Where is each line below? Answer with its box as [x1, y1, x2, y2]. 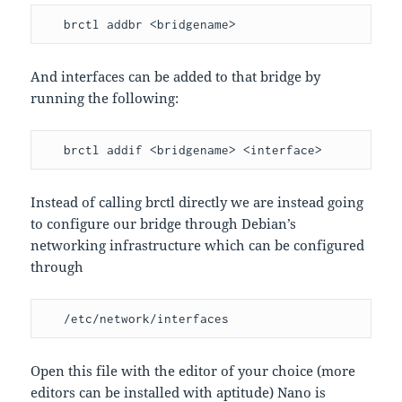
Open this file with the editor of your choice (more [31, 362, 356, 380]
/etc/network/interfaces [64, 311, 230, 327]
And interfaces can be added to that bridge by [31, 67, 321, 86]
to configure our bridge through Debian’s [31, 214, 297, 233]
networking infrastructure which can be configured [31, 236, 365, 255]
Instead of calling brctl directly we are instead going [31, 193, 364, 212]
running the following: [31, 89, 179, 108]
